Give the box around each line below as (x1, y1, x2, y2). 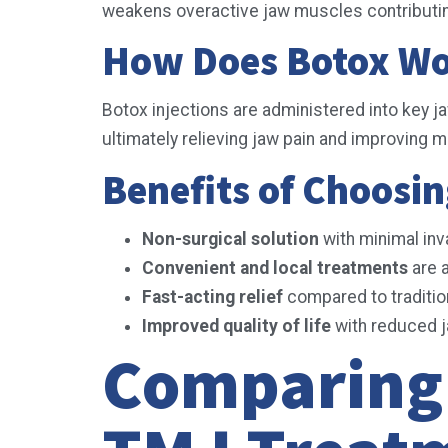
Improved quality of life (142, 315, 331, 336)
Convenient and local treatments (142, 257, 408, 278)
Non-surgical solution (142, 228, 319, 249)
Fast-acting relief (142, 286, 283, 307)
